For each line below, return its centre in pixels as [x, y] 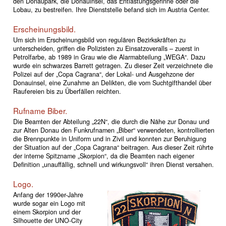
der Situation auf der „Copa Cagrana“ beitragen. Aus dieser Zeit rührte [113, 148]
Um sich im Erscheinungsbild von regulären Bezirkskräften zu [99, 40]
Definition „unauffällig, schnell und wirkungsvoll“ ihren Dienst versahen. [113, 165]
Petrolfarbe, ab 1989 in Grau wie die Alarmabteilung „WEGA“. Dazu [109, 57]
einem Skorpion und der [47, 212]
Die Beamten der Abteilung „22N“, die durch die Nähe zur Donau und [111, 122]
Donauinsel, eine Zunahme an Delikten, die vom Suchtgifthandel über [112, 83]
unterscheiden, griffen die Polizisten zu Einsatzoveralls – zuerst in [106, 49]
